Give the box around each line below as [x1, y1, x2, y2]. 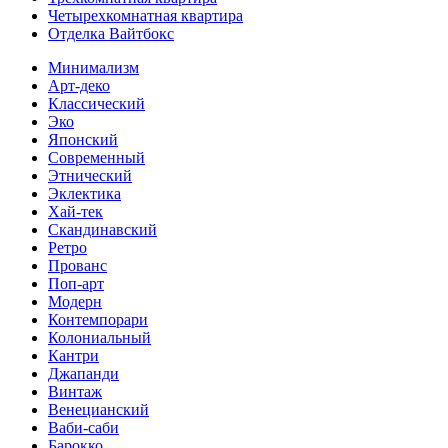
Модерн [48, 293, 102, 310]
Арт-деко [48, 77, 110, 94]
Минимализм [48, 59, 139, 76]
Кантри [48, 347, 99, 364]
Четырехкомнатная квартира [48, 7, 243, 24]
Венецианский [48, 401, 149, 418]
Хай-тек [48, 203, 103, 220]
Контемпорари [48, 311, 148, 328]
